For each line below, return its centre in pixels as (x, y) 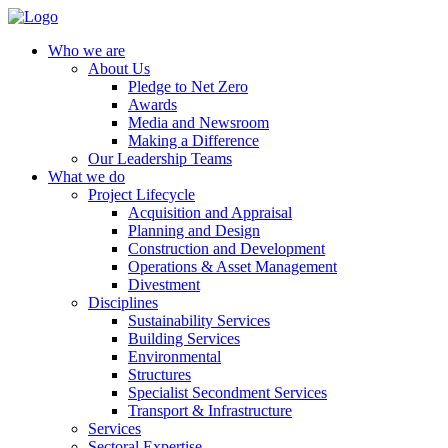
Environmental (174, 356)
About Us (119, 68)
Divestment (164, 284)
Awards (152, 104)
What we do (86, 176)
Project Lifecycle (141, 194)
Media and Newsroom (198, 122)
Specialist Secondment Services (227, 392)
